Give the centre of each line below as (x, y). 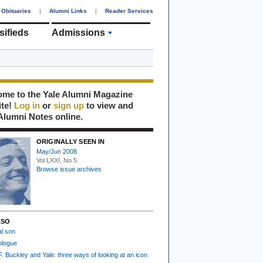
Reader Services (129, 11)
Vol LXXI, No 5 (57, 160)
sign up (69, 105)
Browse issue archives (69, 169)
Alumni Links (68, 11)
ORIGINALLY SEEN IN (71, 141)
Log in (27, 105)
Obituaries (16, 11)
